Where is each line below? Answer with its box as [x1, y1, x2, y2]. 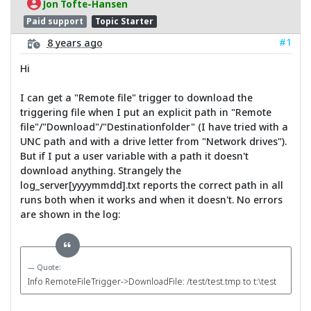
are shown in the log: [19, 207, 120, 221]
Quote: [36, 262, 61, 273]
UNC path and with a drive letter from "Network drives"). [19, 134, 287, 148]
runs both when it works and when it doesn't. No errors [19, 192, 283, 206]
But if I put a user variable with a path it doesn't [19, 149, 249, 162]
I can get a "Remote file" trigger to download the [19, 90, 253, 104]
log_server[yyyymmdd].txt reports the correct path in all [19, 178, 283, 192]
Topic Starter [94, 15, 153, 28]
